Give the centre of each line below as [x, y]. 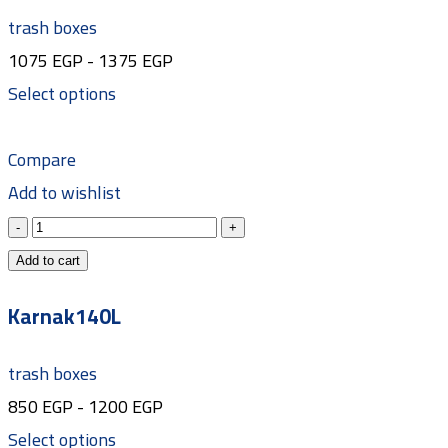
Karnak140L [64, 316]
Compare [42, 160]
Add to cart [48, 261]
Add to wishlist [64, 193]
